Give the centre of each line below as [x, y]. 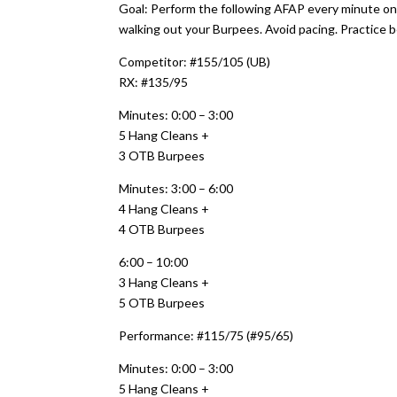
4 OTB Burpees [162, 229]
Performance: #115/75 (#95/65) [206, 335]
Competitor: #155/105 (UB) [195, 62]
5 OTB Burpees [162, 303]
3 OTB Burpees [162, 156]
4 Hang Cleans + [164, 209]
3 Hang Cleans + [164, 282]
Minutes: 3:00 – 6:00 [176, 188]
